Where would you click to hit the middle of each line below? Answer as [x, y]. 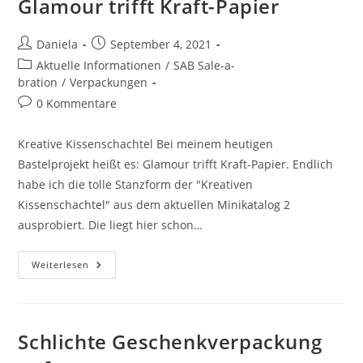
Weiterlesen [61, 264]
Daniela [58, 44]
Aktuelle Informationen [99, 65]
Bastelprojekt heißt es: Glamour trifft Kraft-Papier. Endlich [176, 164]
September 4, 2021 [161, 44]
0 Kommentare [77, 103]
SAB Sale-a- [205, 65]
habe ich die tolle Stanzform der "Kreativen [136, 184]
